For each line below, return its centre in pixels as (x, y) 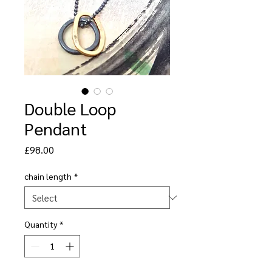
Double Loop (70, 108)
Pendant (56, 128)
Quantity (41, 224)
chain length (48, 176)
